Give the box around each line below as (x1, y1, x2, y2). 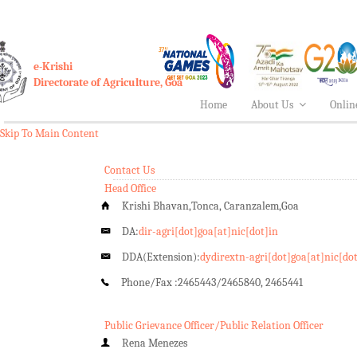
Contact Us (104, 163, 155, 177)
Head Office (104, 181, 156, 195)
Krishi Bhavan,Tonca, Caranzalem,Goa (122, 198, 299, 213)
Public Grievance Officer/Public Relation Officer (104, 318, 324, 332)
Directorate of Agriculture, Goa (33, 75, 182, 89)
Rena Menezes (122, 335, 187, 350)
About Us (251, 97, 293, 112)
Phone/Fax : (121, 275, 178, 289)
